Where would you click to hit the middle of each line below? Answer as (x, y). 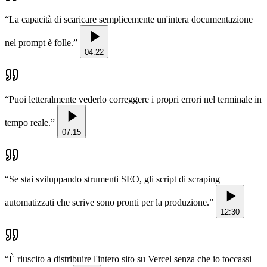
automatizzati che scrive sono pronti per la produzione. (107, 203)
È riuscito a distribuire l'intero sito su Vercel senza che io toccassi (130, 259)
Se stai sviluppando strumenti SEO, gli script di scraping (114, 179)
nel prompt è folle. (39, 43)
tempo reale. (28, 123)
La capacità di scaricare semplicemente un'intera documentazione (131, 20)
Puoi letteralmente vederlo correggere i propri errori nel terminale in (135, 100)
